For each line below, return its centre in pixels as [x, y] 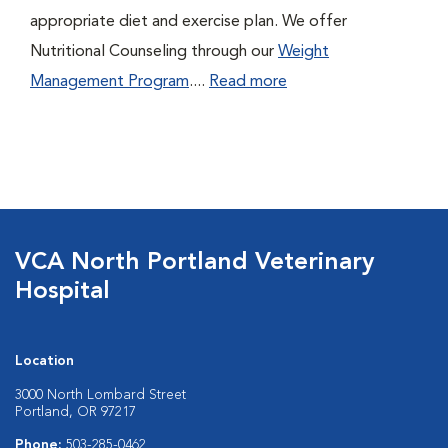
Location [44, 361]
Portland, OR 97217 [75, 412]
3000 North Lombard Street [100, 395]
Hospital [62, 292]
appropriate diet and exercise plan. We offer [188, 22]
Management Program [109, 82]
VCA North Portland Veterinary [194, 263]
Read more [248, 82]
